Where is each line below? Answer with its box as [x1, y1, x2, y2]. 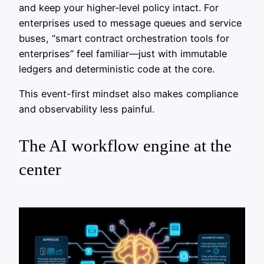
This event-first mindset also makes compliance [19, 88, 238, 100]
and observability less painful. [19, 103, 154, 115]
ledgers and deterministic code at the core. [19, 62, 214, 75]
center [19, 160, 61, 179]
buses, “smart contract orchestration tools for [19, 32, 229, 44]
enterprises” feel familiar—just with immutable [19, 47, 227, 60]
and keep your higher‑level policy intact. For [19, 1, 219, 14]
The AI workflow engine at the [19, 136, 232, 156]
